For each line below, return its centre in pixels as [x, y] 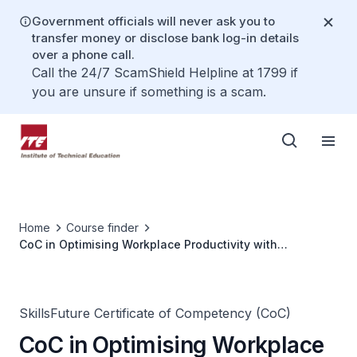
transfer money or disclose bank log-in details [165, 38]
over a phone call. [83, 55]
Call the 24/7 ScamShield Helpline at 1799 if [165, 73]
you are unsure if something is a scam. [149, 92]
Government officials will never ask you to [153, 21]
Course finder [102, 228]
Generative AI [57, 261]
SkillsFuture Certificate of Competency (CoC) [155, 313]
